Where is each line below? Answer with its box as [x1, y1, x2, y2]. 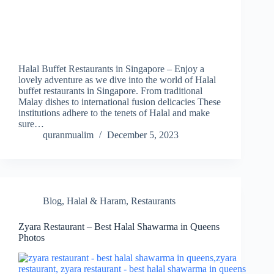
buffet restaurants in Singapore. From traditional [18, 86, 202, 97]
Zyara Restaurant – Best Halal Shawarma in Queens [18, 221, 220, 232]
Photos [18, 232, 45, 243]
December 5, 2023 [107, 130, 179, 141]
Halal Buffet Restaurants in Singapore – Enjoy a [18, 64, 204, 75]
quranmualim [43, 130, 94, 141]
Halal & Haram [67, 196, 126, 207]
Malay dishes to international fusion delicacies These [18, 97, 221, 108]
